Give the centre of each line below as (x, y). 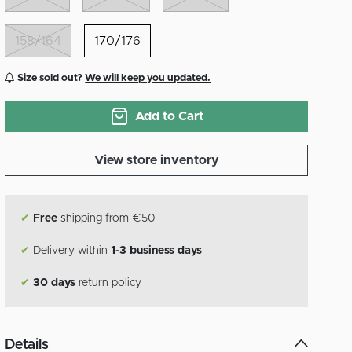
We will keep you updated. (148, 78)
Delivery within (71, 250)
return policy (109, 282)
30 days (55, 282)
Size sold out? (50, 78)
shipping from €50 (107, 218)
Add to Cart (169, 116)
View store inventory (156, 160)
